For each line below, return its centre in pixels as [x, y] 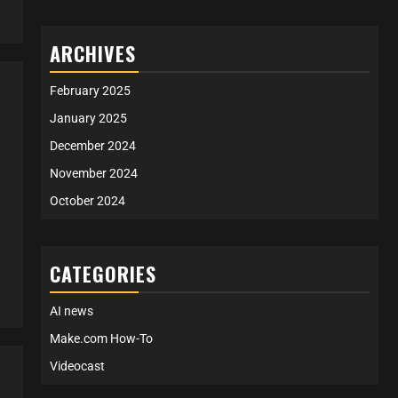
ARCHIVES [93, 53]
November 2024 [94, 173]
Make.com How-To [101, 338]
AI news [72, 311]
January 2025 [88, 118]
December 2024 [93, 146]
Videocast [77, 366]
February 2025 [90, 91]
